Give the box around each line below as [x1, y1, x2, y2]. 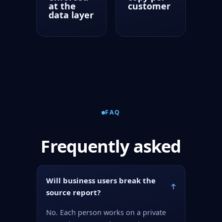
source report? [46, 187, 101, 197]
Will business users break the [46, 175, 156, 185]
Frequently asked [41, 134, 181, 158]
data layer [49, 8, 94, 21]
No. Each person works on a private [46, 207, 166, 217]
